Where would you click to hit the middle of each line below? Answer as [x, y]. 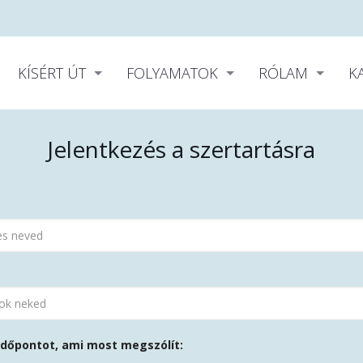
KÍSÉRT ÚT [52, 73]
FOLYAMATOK [173, 73]
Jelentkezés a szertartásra [181, 149]
